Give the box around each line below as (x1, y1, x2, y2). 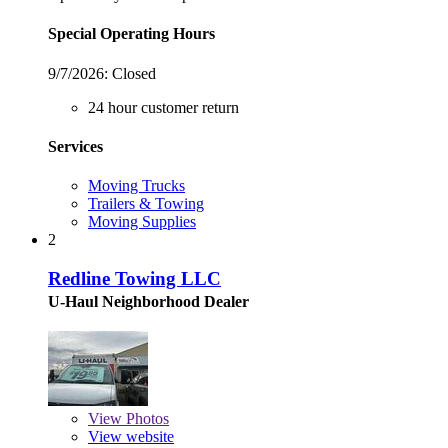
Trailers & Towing (88, 195, 204, 213)
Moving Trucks (88, 177, 185, 195)
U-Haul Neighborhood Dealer (48, 292, 249, 310)
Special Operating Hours (48, 25, 215, 43)
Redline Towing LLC (48, 267, 221, 289)
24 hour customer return (88, 98, 239, 116)
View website (88, 427, 174, 445)
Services (48, 137, 103, 155)
